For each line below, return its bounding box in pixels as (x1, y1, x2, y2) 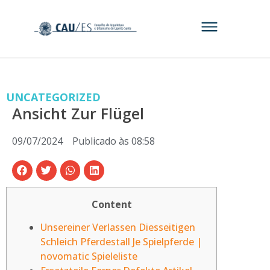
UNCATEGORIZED (6, 90, 101, 104)
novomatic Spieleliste (40, 250, 137, 263)
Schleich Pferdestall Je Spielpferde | (40, 235, 202, 249)
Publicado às (72, 134, 129, 148)
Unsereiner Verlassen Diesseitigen (40, 221, 195, 234)
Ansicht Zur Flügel (12, 103, 144, 124)
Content (91, 197, 132, 211)
